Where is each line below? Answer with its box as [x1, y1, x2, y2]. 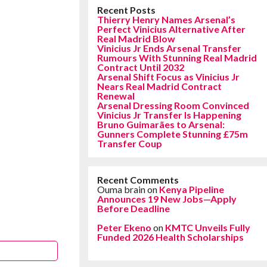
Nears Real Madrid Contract [97, 80, 222, 92]
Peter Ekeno [97, 222, 151, 233]
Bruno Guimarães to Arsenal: [97, 119, 225, 130]
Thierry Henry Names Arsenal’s [97, 14, 235, 25]
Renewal [97, 90, 135, 101]
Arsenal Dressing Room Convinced [97, 100, 249, 111]
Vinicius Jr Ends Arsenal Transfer [97, 42, 241, 54]
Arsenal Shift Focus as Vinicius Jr [97, 71, 240, 82]
